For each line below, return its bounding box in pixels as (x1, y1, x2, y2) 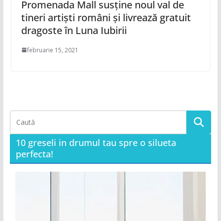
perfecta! (15, 148, 53, 160)
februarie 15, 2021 (27, 45, 78, 54)
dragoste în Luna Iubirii (21, 23, 127, 37)
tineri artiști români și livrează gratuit (21, 10, 191, 24)
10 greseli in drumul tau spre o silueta (15, 137, 176, 148)
